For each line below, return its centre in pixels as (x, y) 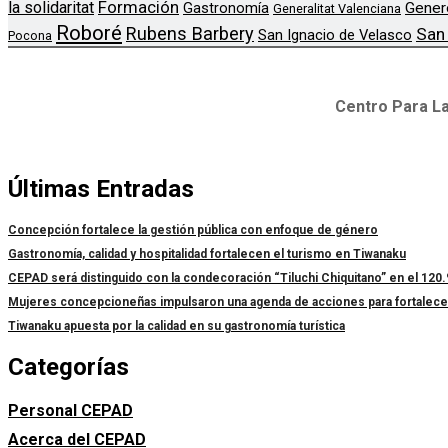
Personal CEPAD (70, 411)
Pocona (30, 36)
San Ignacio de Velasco (335, 35)
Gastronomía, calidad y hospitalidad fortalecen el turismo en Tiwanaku (207, 254)
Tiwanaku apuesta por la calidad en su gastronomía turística (176, 326)
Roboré (89, 33)
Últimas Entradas (101, 189)
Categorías (68, 367)
